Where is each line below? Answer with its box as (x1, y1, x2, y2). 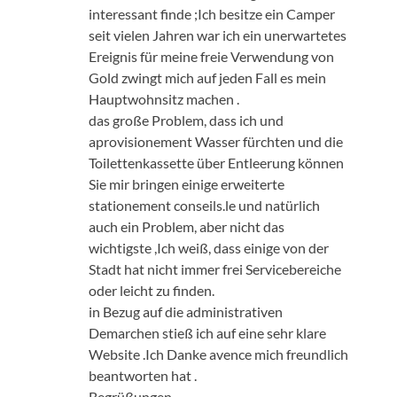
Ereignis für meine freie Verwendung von (89, 47, 334, 65)
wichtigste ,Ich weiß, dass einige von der (89, 238, 329, 256)
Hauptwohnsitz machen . (89, 90, 239, 107)
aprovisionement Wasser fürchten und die (89, 132, 343, 150)
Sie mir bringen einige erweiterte (89, 175, 284, 192)
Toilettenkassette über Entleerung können (89, 153, 344, 171)
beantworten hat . (89, 366, 197, 384)
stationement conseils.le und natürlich (89, 196, 320, 214)
